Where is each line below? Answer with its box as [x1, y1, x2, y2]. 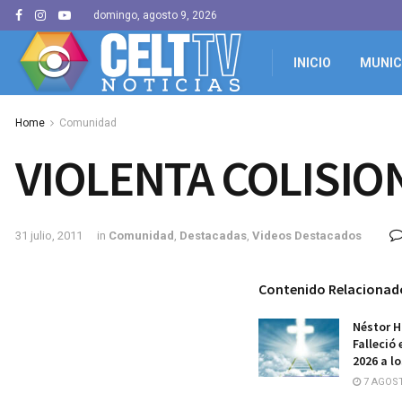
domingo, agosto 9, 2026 [93, 9, 217, 22]
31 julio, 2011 [15, 229, 83, 243]
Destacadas [179, 229, 247, 243]
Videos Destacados [252, 229, 362, 243]
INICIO [293, 56, 331, 70]
